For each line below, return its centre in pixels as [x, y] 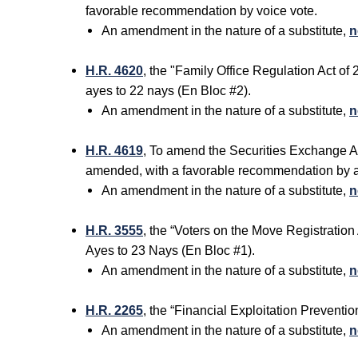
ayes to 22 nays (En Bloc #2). [168, 91]
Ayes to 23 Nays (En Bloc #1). [170, 251]
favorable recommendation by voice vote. [201, 11]
